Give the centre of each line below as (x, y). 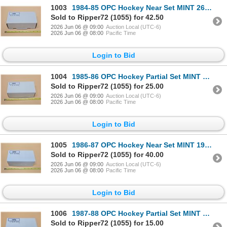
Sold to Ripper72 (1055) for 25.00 (107, 86)
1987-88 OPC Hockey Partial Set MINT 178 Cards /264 (137, 214)
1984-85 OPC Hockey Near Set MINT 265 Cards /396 (138, 8)
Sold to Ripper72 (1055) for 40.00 (107, 154)
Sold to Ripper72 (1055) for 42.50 (107, 17)
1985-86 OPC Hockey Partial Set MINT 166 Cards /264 (137, 76)
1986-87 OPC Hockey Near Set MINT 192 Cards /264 (138, 145)
